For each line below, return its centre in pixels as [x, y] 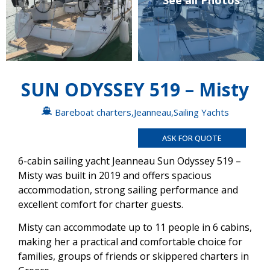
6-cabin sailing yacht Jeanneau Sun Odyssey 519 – [130, 161]
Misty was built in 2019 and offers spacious [115, 175]
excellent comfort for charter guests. [101, 204]
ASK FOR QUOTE [192, 138]
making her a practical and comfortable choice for [130, 242]
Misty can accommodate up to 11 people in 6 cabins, [135, 228]
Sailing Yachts [201, 112]
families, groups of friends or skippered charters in [133, 256]
